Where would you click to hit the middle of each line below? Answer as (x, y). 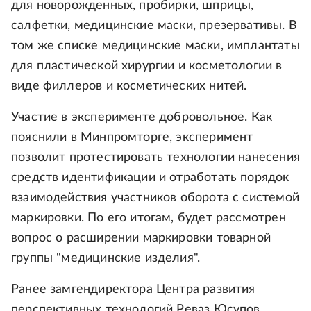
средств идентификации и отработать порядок (150, 178)
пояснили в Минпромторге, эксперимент (132, 137)
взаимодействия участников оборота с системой (155, 198)
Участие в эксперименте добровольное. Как (142, 117)
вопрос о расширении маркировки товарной (141, 238)
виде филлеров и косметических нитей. (129, 86)
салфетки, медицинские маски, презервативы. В (154, 26)
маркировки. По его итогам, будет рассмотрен (149, 218)
